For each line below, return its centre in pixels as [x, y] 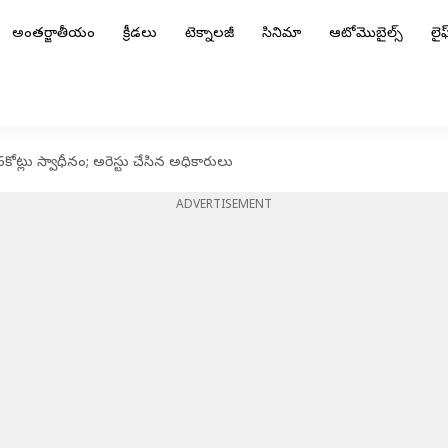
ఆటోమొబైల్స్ [366, 34]
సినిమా [281, 34]
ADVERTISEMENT [224, 206]
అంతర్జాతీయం [53, 34]
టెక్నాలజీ [209, 34]
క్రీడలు [140, 34]
